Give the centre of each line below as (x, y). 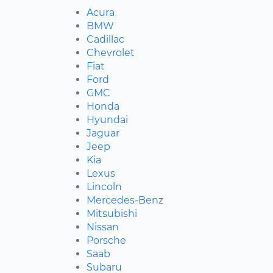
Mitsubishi (112, 213)
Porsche (106, 240)
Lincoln (104, 186)
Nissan (103, 227)
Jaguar (103, 133)
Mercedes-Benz (125, 200)
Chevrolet (111, 52)
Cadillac (105, 39)
